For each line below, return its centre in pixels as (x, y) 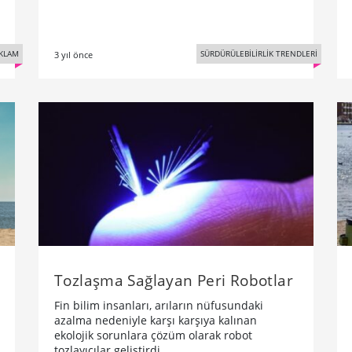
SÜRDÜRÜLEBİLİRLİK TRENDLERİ (259, 53)
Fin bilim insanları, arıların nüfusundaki (159, 306)
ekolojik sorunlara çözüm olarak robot (153, 335)
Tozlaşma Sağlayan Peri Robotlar (174, 280)
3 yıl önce (73, 55)
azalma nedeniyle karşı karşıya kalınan (156, 321)
